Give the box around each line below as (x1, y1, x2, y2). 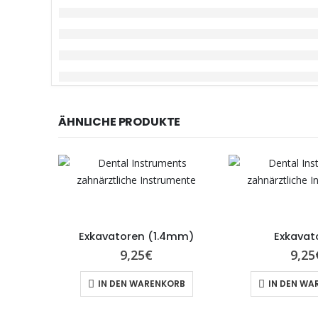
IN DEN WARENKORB (97, 278, 185, 290)
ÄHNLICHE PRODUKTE (58, 114, 181, 130)
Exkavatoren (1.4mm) (78, 229, 194, 243)
